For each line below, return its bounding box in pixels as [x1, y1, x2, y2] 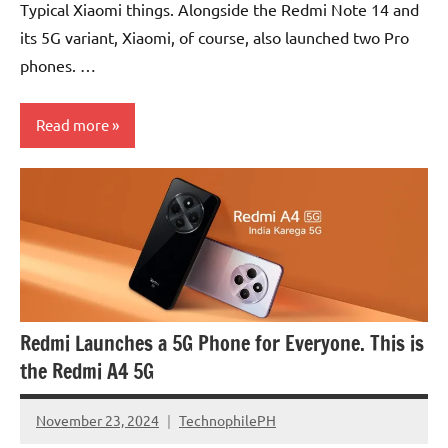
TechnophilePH [179, 411, 276, 430]
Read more [36, 115, 109, 135]
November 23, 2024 [36, 411, 159, 430]
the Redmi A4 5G [20, 356, 154, 386]
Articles [32, 214, 82, 233]
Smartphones [32, 177, 116, 196]
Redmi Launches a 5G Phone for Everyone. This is [20, 328, 424, 358]
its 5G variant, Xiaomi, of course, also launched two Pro [20, 26, 409, 47]
